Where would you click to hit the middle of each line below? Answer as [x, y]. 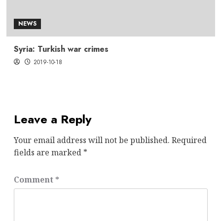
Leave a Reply [53, 119]
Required [189, 140]
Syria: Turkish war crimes [61, 49]
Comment [34, 179]
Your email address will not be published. [92, 140]
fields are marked [48, 152]
